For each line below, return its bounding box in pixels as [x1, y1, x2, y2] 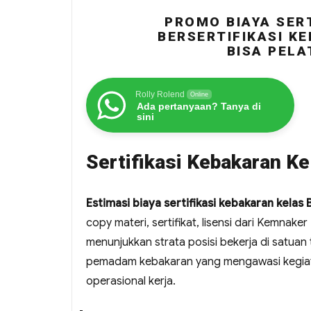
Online [190, 91, 208, 99]
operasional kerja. [86, 274, 176, 289]
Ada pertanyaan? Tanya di [137, 101, 261, 112]
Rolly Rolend [135, 90, 185, 100]
